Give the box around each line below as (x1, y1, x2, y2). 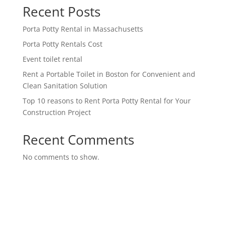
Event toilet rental (22, 54, 82, 64)
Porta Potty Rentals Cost (22, 39, 102, 49)
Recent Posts (22, 2, 100, 21)
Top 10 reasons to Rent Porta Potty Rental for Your (22, 95, 191, 105)
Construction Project (22, 107, 91, 117)
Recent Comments (22, 130, 134, 149)
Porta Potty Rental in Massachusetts (22, 24, 143, 34)
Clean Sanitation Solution (22, 80, 107, 90)
